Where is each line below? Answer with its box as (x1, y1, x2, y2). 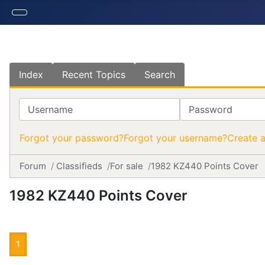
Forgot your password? (20, 132, 124, 144)
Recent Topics (62, 69, 125, 80)
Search (144, 69, 175, 80)
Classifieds (56, 160, 102, 172)
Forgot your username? (124, 132, 227, 144)
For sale (110, 160, 143, 172)
